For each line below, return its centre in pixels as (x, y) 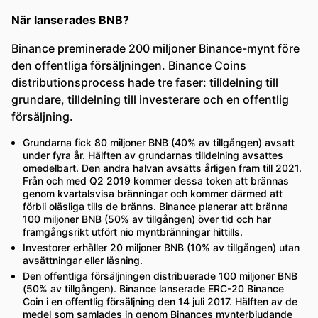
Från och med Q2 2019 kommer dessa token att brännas (156, 181)
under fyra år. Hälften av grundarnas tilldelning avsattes (153, 155)
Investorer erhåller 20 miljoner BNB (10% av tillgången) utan (161, 247)
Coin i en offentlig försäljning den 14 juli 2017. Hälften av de (160, 301)
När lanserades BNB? (70, 20)
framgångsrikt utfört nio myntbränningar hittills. (133, 232)
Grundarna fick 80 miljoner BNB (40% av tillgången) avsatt (159, 142)
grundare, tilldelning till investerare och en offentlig (150, 99)
